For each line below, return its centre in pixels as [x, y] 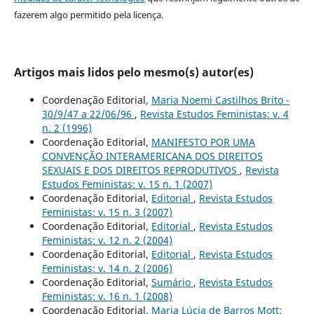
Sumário [172, 282]
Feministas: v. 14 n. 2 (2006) [107, 268]
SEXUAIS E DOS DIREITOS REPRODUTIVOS [141, 170]
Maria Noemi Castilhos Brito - [220, 100]
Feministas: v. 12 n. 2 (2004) [107, 240]
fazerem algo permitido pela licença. [88, 14]
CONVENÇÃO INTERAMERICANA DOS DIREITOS [152, 156]
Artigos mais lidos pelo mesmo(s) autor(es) [134, 72]
